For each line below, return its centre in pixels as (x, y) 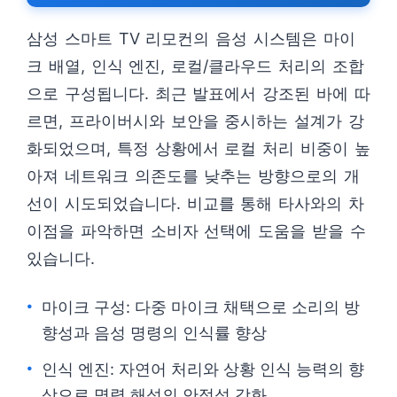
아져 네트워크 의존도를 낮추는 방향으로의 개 (193, 176)
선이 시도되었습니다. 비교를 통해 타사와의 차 (195, 203)
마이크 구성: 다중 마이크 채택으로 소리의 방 (201, 307)
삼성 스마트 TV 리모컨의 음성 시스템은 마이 (191, 39)
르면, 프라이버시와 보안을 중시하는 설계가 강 (195, 121)
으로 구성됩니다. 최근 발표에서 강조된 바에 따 (198, 93)
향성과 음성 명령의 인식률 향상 (154, 333)
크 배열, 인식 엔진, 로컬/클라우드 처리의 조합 (195, 66)
